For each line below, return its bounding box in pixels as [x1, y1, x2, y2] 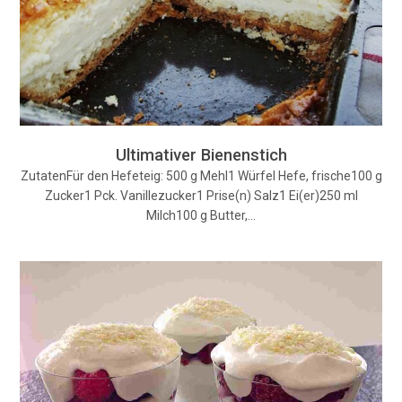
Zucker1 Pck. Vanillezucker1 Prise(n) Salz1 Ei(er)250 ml [44, 188, 358, 203]
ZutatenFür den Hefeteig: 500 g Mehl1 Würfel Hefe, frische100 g [20, 168, 382, 183]
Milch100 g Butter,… [146, 207, 256, 223]
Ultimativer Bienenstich [115, 144, 287, 164]
